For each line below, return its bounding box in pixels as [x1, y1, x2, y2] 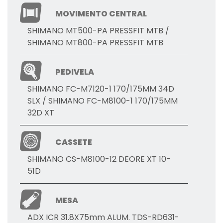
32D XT [27, 107, 54, 119]
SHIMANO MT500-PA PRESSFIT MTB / [27, 25, 169, 37]
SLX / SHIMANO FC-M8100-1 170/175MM [27, 95, 178, 107]
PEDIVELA [55, 66, 95, 78]
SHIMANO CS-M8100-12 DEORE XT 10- [27, 153, 171, 165]
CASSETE [55, 136, 93, 148]
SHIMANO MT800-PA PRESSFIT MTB [27, 37, 163, 49]
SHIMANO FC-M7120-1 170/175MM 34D [27, 83, 174, 95]
